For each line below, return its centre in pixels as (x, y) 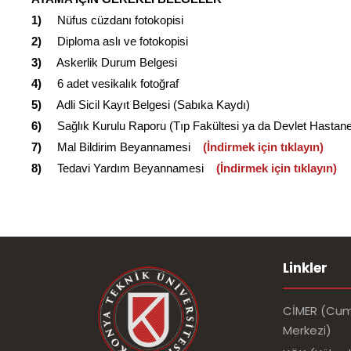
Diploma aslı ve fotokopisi (115, 41)
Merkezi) (307, 330)
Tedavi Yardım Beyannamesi (123, 168)
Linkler (305, 268)
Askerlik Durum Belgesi (109, 62)
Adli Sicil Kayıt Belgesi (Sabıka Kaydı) (146, 105)
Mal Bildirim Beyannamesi (121, 147)
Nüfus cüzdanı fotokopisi (112, 20)
